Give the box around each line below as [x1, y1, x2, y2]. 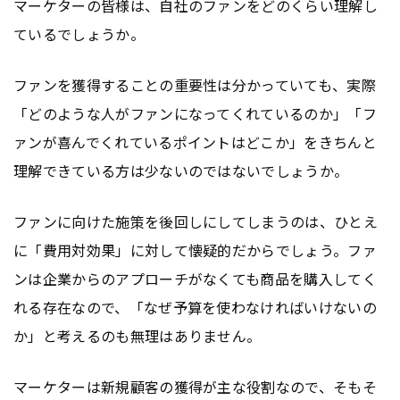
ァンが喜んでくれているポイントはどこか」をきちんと [13, 130, 378, 153]
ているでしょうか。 [13, 23, 145, 45]
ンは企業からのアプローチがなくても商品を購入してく [13, 267, 378, 289]
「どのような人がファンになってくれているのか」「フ [13, 102, 377, 124]
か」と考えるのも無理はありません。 [13, 324, 262, 346]
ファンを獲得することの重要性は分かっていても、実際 [13, 73, 377, 96]
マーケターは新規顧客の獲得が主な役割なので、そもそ [13, 375, 378, 397]
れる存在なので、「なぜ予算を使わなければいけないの [13, 296, 378, 318]
